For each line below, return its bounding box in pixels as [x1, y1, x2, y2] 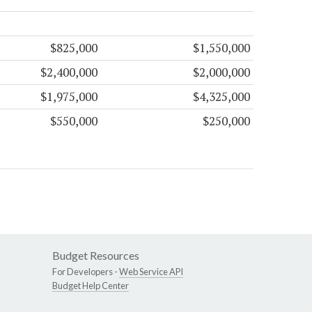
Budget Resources [52, 249, 139, 263]
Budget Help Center [52, 280, 129, 292]
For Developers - [52, 266, 119, 278]
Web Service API [119, 266, 183, 278]
